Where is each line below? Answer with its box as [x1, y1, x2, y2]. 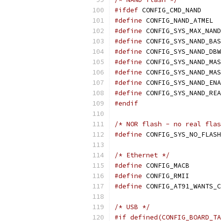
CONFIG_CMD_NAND [138, 6, 201, 14]
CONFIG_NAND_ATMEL [142, 16, 213, 25]
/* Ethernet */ [114, 151, 170, 159]
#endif [114, 99, 138, 108]
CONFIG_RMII [142, 172, 189, 180]
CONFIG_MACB [142, 161, 189, 170]
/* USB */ [114, 203, 150, 211]
